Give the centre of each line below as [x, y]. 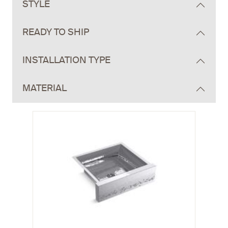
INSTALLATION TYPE [66, 61]
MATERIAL [45, 89]
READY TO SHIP [56, 33]
